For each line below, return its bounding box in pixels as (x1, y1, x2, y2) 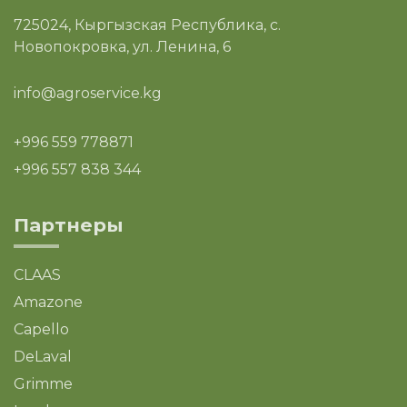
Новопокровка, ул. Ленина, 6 (14, 37, 231, 55)
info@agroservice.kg (14, 84, 162, 102)
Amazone (14, 293, 83, 311)
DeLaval (14, 347, 72, 365)
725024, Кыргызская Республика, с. (14, 15, 281, 34)
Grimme (14, 374, 73, 392)
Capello (14, 320, 69, 338)
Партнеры (14, 213, 124, 236)
